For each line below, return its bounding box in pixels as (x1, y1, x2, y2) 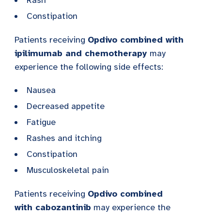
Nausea (27, 84, 56, 95)
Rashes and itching (27, 132, 102, 143)
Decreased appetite (27, 100, 105, 111)
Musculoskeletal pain (27, 164, 109, 175)
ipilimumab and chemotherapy (15, 47, 150, 59)
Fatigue (27, 116, 56, 127)
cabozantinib (35, 201, 91, 213)
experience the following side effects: (15, 61, 163, 72)
